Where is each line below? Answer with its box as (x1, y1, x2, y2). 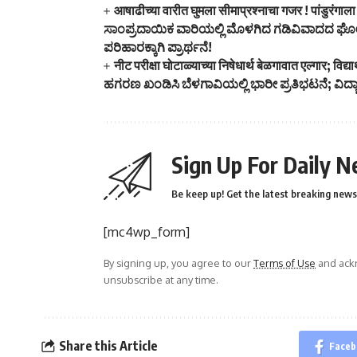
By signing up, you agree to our (104, 256, 253, 269)
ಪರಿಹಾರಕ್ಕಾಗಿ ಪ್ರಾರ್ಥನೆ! (104, 38, 212, 55)
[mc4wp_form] (104, 223, 190, 240)
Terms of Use (253, 256, 316, 269)
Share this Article (58, 338, 158, 355)
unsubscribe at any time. (104, 273, 218, 286)
